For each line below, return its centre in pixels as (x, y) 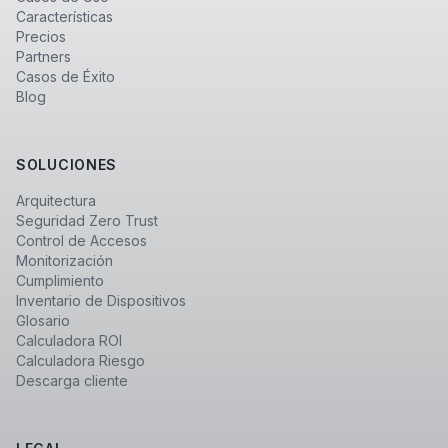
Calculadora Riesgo (80, 360)
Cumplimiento (60, 280)
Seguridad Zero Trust (87, 220)
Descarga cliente (72, 380)
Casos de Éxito (65, 76)
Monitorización (64, 260)
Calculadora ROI (69, 340)
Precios (41, 36)
